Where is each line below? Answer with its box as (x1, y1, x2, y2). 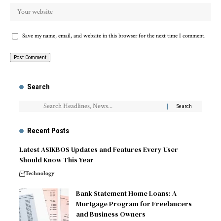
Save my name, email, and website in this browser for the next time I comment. (22, 32, 206, 40)
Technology (25, 170, 54, 178)
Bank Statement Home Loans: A (76, 188, 177, 199)
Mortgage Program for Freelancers (76, 199, 192, 209)
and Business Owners (76, 209, 146, 220)
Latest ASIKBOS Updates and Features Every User (19, 145, 178, 155)
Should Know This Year (19, 155, 94, 165)
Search (27, 82, 50, 92)
